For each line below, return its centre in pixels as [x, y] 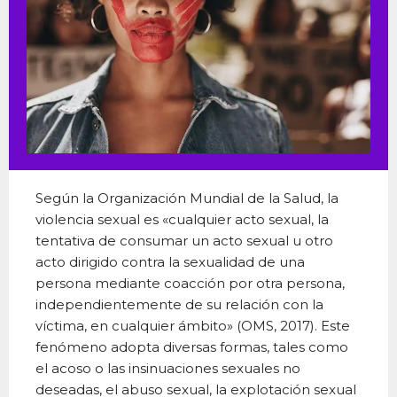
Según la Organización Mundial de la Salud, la [187, 198]
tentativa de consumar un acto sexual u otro [184, 241]
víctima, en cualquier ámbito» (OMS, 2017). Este [193, 326]
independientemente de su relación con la [179, 305]
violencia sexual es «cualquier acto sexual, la [182, 220]
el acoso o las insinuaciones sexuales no [168, 369]
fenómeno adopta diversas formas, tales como [192, 347]
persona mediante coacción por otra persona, [190, 284]
